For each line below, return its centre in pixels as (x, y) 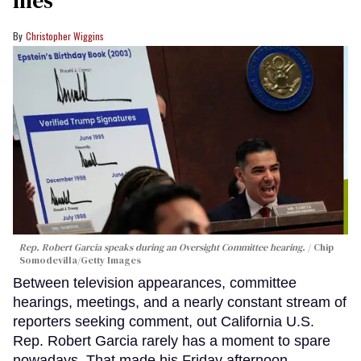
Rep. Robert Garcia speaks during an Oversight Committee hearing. (162, 247)
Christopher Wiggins (65, 36)
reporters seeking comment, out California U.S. (164, 321)
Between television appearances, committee (155, 282)
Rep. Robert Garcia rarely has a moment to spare (172, 340)
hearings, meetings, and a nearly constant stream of (180, 302)
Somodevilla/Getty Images (80, 260)
